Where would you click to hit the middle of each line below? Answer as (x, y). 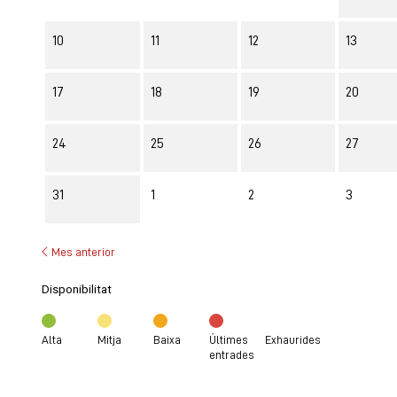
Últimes (229, 339)
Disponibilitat (77, 289)
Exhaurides (293, 339)
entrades (232, 354)
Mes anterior (82, 251)
